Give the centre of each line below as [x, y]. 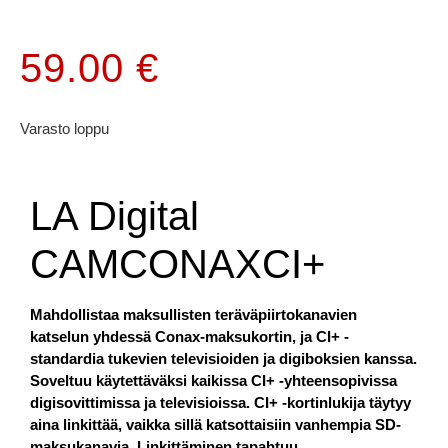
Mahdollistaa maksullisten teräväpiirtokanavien [193, 315]
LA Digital [114, 216]
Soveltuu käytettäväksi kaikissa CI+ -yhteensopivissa [213, 381]
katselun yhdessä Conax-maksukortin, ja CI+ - [189, 337]
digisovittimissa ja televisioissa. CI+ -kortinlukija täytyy [220, 403]
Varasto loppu [64, 128]
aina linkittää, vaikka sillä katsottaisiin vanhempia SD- [215, 425]
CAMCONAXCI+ [177, 264]
